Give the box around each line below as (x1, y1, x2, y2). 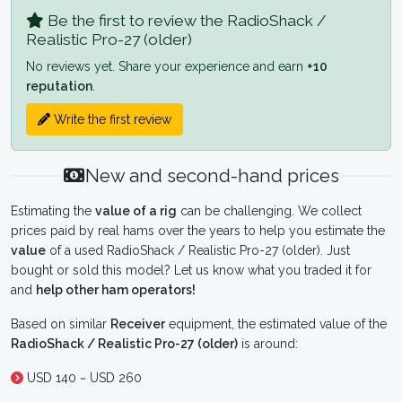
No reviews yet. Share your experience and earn (26, 59, 307, 74)
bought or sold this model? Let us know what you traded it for (11, 263, 371, 277)
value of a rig (95, 204, 177, 218)
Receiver (110, 317, 165, 331)
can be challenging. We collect (177, 204, 362, 218)
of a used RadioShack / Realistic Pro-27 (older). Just (46, 243, 350, 258)
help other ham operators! (36, 283, 196, 297)
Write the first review (50, 112, 171, 127)
